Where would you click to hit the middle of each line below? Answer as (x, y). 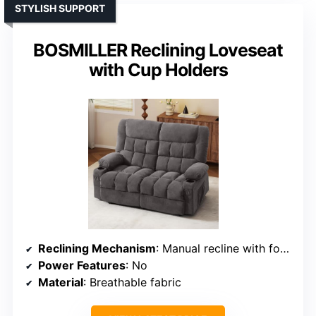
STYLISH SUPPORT (60, 8)
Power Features (82, 266)
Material (61, 282)
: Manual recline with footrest (218, 249)
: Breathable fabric (132, 282)
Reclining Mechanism (97, 249)
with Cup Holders (158, 70)
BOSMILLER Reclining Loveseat (158, 50)
